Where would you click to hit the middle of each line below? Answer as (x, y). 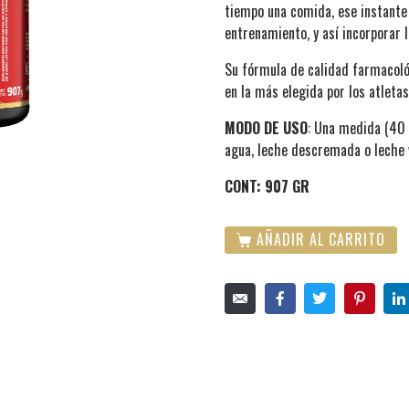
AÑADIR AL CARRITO (320, 239)
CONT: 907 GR (267, 186)
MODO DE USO (266, 127)
